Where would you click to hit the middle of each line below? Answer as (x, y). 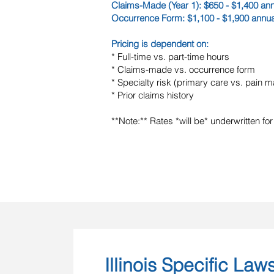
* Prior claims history (153, 95)
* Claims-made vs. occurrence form (186, 69)
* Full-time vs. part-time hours (173, 57)
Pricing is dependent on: (160, 44)
